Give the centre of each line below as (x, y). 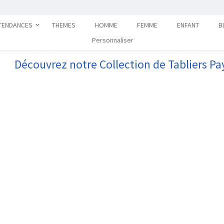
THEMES (63, 25)
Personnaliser (113, 40)
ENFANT (188, 25)
